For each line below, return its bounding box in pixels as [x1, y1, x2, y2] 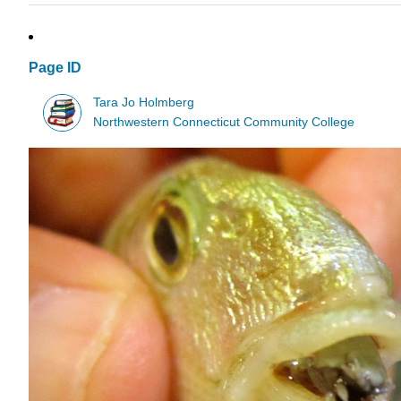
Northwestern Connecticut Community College [93, 115, 355, 129]
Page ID [29, 60, 81, 76]
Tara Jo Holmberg [93, 95, 195, 109]
